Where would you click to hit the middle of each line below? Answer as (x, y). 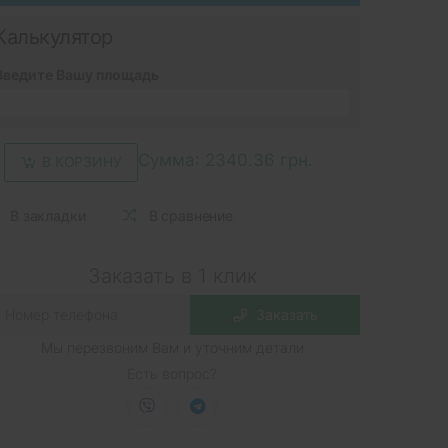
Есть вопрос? (172, 373)
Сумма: (171, 160)
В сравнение (191, 216)
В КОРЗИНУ (82, 162)
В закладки (48, 216)
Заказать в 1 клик (172, 275)
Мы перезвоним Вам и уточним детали (172, 347)
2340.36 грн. (258, 160)
